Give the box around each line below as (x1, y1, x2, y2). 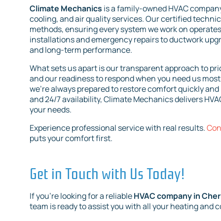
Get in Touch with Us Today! (30, 161, 184, 184)
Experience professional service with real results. (30, 122, 207, 134)
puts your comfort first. (30, 133, 112, 144)
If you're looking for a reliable (30, 190, 132, 202)
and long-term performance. (30, 44, 132, 56)
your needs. (30, 104, 72, 115)
